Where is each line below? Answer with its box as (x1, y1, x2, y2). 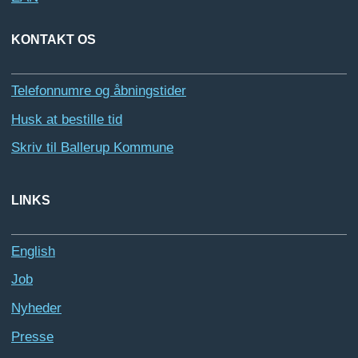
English (11, 243, 55, 259)
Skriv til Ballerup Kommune (11, 140, 173, 156)
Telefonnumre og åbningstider (11, 83, 186, 98)
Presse (11, 328, 54, 344)
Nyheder (11, 300, 62, 316)
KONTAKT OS (11, 33, 96, 46)
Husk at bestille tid (11, 111, 122, 127)
